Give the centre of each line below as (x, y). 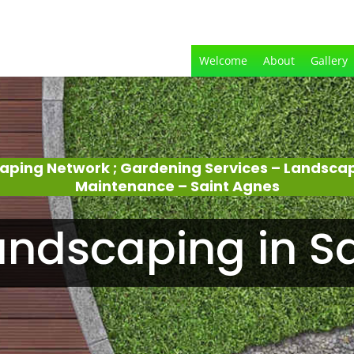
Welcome (223, 60)
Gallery (329, 60)
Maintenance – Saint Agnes (177, 186)
